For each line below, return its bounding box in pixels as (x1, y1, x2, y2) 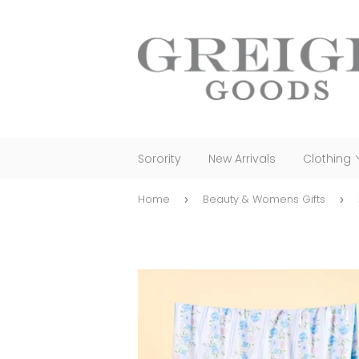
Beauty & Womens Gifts (203, 192, 325, 207)
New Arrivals (208, 151, 276, 167)
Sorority (138, 151, 181, 167)
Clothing (303, 151, 354, 167)
